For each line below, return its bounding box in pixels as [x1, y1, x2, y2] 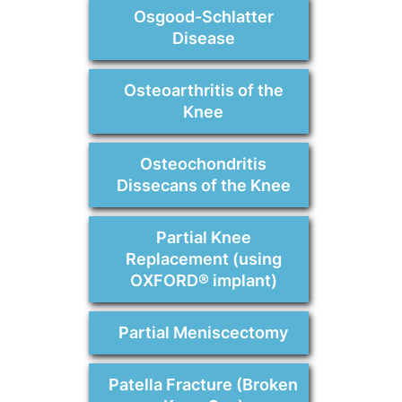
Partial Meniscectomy [118, 323, 288, 343]
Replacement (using [125, 249, 282, 269]
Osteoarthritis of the [123, 81, 284, 100]
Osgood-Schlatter [133, 7, 274, 27]
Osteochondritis [140, 154, 267, 174]
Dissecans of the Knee [116, 176, 291, 196]
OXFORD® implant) [129, 271, 277, 291]
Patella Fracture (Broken [109, 375, 298, 395]
